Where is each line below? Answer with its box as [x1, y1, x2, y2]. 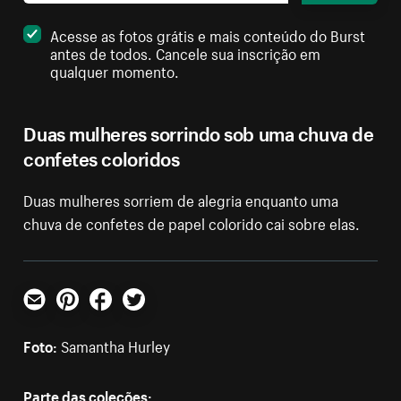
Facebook [89, 304, 153, 328]
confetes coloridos [23, 141, 180, 171]
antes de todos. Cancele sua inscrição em [50, 39, 321, 64]
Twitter [122, 304, 168, 328]
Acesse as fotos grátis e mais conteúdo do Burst [50, 21, 366, 46]
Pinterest [55, 304, 115, 328]
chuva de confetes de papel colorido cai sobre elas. [23, 209, 361, 234]
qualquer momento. [50, 57, 180, 81]
